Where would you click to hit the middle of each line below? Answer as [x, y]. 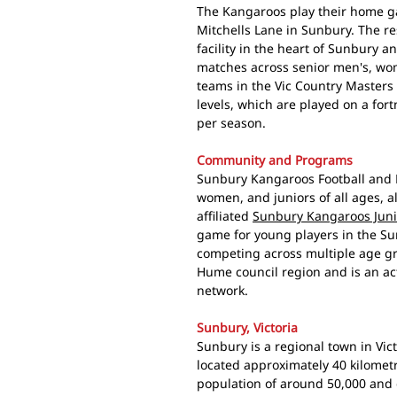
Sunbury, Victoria [247, 327]
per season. [231, 122]
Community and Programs [275, 160]
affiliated [225, 215]
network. [222, 290]
